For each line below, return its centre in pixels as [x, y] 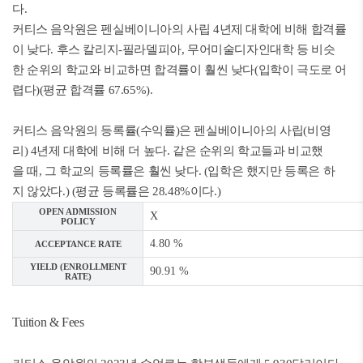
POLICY [78, 221]
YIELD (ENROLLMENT [78, 267]
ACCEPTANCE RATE [78, 244]
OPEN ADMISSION [78, 211]
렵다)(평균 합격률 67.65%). [83, 90]
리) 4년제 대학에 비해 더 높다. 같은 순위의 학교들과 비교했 [168, 151]
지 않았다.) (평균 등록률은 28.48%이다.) [117, 191]
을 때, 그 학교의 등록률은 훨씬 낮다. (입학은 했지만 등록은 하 [174, 171]
